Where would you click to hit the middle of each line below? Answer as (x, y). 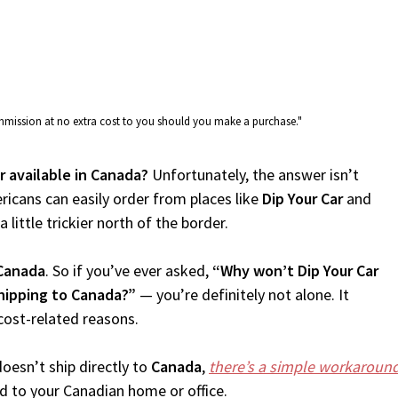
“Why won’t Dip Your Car (295, 271)
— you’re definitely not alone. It (243, 295)
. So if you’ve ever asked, (129, 271)
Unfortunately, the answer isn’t (254, 175)
